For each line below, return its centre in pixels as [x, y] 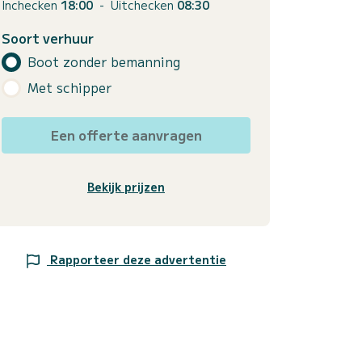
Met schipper [69, 88]
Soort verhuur [48, 38]
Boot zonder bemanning [104, 62]
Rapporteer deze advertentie [138, 259]
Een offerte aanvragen [126, 135]
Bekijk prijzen [126, 186]
